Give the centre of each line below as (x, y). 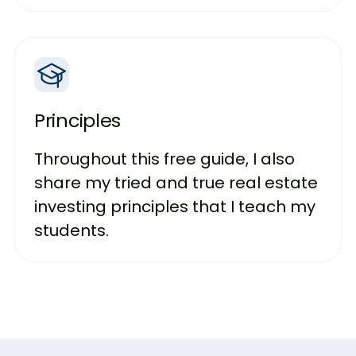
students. (72, 231)
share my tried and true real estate (176, 183)
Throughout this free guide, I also (164, 159)
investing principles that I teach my (175, 207)
